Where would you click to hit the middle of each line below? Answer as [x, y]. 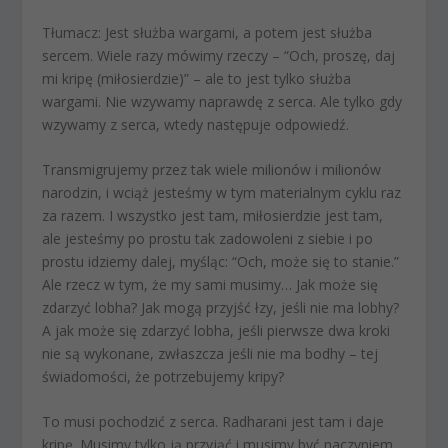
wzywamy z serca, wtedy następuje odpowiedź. [196, 124]
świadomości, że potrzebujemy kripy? [163, 377]
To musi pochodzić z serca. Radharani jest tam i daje [213, 422]
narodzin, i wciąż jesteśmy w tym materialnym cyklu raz [222, 193]
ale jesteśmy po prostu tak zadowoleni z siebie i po [208, 239]
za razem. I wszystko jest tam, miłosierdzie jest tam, [213, 216]
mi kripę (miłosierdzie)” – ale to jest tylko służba [197, 78]
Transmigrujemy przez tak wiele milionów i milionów [212, 170]
